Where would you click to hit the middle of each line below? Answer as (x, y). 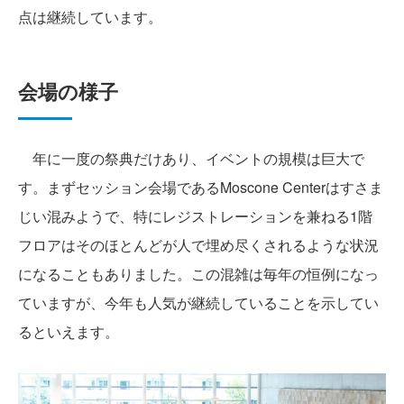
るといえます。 (69, 332)
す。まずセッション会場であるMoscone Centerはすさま (201, 188)
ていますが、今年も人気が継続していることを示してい (198, 303)
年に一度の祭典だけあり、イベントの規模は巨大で (191, 159)
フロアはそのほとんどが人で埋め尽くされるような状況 (198, 245)
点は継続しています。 (90, 17)
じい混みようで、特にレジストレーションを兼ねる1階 (195, 216)
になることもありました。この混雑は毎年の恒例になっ (198, 274)
